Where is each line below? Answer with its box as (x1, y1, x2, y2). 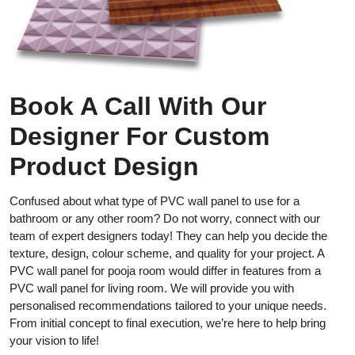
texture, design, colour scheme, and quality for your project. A (10, 246, 324, 261)
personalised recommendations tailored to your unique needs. (10, 299, 326, 313)
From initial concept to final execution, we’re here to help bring (10, 316, 326, 330)
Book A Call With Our (10, 92, 266, 121)
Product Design (10, 152, 199, 181)
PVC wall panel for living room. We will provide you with (10, 281, 294, 296)
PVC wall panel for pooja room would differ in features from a (10, 264, 321, 278)
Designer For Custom (10, 122, 269, 151)
